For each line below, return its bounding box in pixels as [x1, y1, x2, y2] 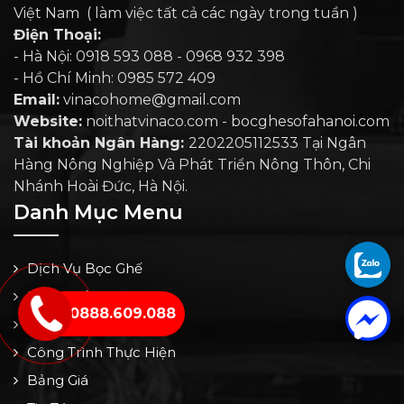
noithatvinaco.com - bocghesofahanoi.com [82, 113, 390, 131]
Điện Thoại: [14, 26, 101, 44]
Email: [14, 91, 60, 109]
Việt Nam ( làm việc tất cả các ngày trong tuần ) [14, 5, 358, 23]
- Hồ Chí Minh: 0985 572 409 [14, 69, 216, 87]
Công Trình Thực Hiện [27, 344, 176, 362]
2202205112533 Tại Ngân [188, 134, 366, 152]
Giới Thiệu [27, 316, 91, 334]
